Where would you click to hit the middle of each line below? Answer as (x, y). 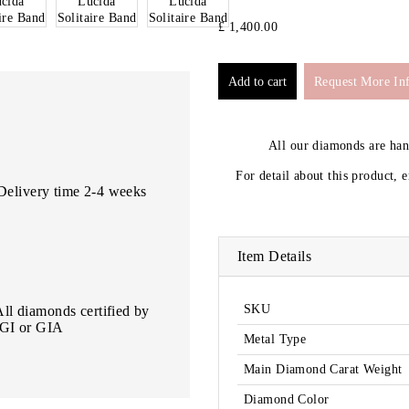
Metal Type (275, 340)
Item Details (275, 257)
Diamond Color (287, 400)
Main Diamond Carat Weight (323, 370)
